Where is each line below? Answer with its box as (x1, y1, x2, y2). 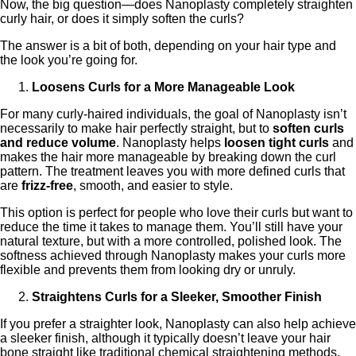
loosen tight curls (224, 136, 329, 149)
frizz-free (21, 179, 73, 192)
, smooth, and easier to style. (73, 179, 233, 192)
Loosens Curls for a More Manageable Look (32, 80, 295, 94)
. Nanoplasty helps (116, 136, 224, 149)
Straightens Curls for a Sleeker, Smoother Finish (32, 290, 322, 304)
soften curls (273, 122, 344, 135)
